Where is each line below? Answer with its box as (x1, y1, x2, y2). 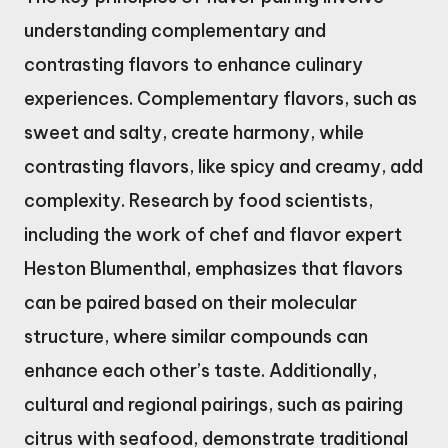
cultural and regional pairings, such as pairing (24, 392, 403, 416)
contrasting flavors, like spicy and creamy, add (24, 154, 423, 178)
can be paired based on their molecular (24, 290, 357, 314)
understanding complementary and (24, 18, 326, 42)
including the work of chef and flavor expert (24, 222, 402, 246)
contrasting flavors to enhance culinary (24, 52, 363, 76)
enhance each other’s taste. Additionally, (24, 358, 377, 382)
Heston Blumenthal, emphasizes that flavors (24, 256, 403, 280)
